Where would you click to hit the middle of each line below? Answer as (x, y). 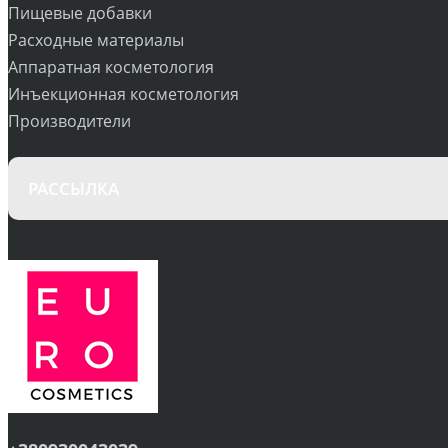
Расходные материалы (96, 39)
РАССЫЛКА (73, 188)
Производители (69, 120)
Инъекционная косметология (123, 93)
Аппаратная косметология (111, 66)
